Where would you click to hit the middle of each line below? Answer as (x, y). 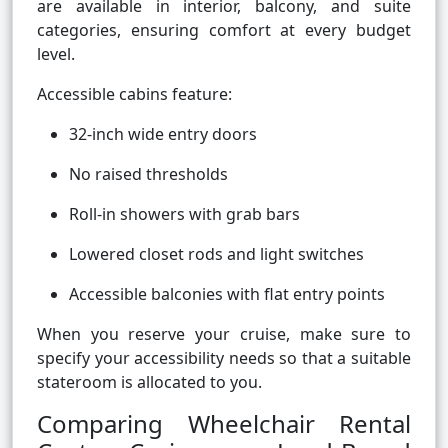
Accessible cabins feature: (134, 94)
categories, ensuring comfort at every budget (224, 30)
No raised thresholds (148, 174)
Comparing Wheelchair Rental (224, 424)
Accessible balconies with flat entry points (227, 294)
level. (56, 54)
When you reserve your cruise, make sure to (224, 334)
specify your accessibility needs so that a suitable (224, 358)
